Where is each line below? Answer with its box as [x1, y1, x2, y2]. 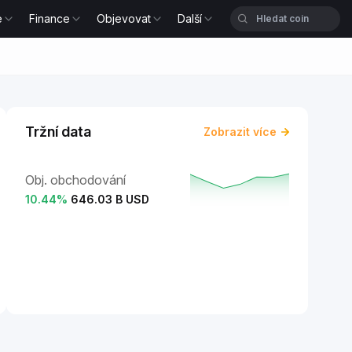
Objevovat [97, 12, 152, 25]
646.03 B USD [71, 192, 149, 206]
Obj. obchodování [25, 171, 126, 188]
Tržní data [25, 123, 91, 140]
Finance [29, 12, 71, 25]
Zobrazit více [203, 125, 277, 138]
